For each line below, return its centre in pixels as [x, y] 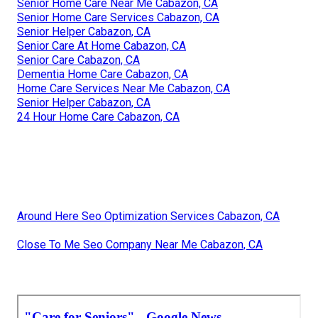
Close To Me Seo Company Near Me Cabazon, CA [140, 244]
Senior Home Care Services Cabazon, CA [118, 17]
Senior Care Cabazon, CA [78, 60]
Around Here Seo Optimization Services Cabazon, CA [148, 216]
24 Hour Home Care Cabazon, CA [98, 116]
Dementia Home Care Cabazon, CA [103, 74]
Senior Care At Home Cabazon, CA [102, 45]
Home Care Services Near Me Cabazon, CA [124, 88]
